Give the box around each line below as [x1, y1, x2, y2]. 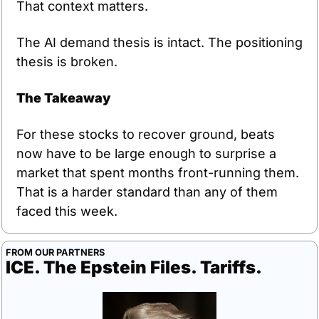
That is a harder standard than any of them [16, 184, 278, 199]
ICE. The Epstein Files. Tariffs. [6, 256, 262, 278]
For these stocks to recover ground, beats [16, 126, 275, 142]
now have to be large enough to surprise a [16, 145, 276, 161]
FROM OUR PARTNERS [6, 246, 105, 258]
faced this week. [16, 203, 117, 219]
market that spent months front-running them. [16, 164, 299, 180]
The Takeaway [16, 90, 110, 105]
